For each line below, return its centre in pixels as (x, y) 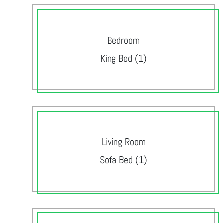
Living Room (123, 142)
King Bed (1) (123, 58)
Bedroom (123, 40)
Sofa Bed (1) (123, 160)
